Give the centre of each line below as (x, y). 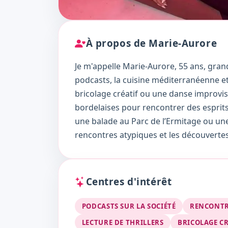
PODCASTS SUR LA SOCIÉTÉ (129, 206)
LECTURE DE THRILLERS (123, 222)
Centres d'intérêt (129, 182)
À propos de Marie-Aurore (151, 44)
